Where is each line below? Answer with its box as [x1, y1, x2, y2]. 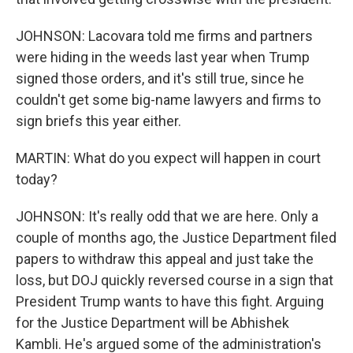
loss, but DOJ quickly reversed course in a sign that [16, 272, 333, 288]
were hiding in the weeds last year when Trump [16, 49, 310, 65]
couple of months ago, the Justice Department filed [16, 229, 336, 246]
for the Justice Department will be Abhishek [16, 314, 289, 331]
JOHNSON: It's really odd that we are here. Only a [16, 208, 318, 225]
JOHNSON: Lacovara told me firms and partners [16, 28, 313, 44]
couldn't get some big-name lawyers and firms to [16, 91, 321, 108]
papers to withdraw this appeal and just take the [16, 251, 314, 267]
